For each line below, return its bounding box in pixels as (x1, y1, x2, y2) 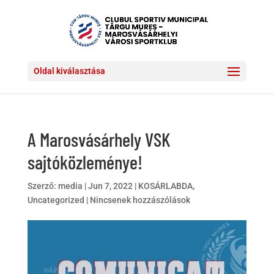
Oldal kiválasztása (33, 66, 105, 76)
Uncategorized (27, 195, 84, 205)
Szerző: (27, 181, 58, 191)
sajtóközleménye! (27, 150, 143, 173)
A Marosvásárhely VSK (27, 128, 170, 150)
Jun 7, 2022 (87, 181, 133, 191)
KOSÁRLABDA (138, 181, 193, 191)
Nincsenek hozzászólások (89, 195, 190, 205)
